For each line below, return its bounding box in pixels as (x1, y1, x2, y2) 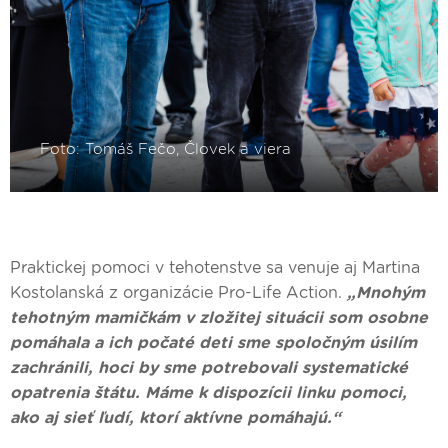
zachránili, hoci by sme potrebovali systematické (10, 358, 408, 378)
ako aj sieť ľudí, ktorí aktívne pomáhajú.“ (10, 408, 341, 428)
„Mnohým (347, 283, 425, 303)
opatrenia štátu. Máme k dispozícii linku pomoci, (10, 383, 407, 403)
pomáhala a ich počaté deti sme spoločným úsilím (10, 333, 417, 353)
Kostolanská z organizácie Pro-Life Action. (10, 283, 347, 303)
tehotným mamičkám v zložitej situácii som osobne (10, 308, 428, 328)
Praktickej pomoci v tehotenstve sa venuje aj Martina (10, 258, 420, 278)
